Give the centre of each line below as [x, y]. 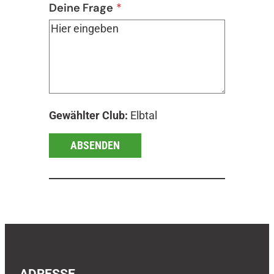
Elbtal [143, 115]
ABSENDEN [95, 146]
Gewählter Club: [88, 115]
